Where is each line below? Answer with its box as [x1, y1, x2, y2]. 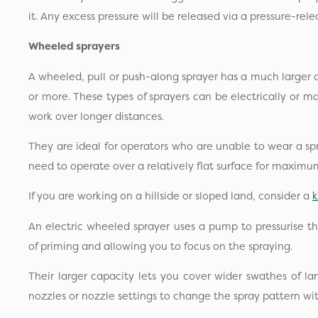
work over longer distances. [28, 109, 167, 124]
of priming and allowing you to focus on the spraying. [28, 238, 292, 253]
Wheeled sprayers [28, 39, 120, 54]
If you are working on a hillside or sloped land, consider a [28, 189, 312, 204]
